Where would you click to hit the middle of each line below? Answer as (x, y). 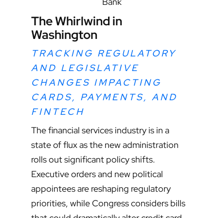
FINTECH (58, 112)
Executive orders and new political (97, 174)
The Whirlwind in (77, 21)
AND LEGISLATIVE (85, 68)
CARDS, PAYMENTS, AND (104, 97)
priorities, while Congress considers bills (108, 203)
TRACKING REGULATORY (104, 54)
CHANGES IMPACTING (96, 83)
